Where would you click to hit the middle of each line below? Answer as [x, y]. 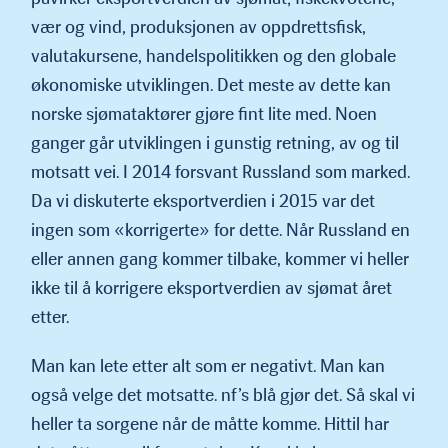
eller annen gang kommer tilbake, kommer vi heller [220, 258]
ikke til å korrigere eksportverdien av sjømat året [211, 287]
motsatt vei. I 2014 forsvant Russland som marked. [220, 171]
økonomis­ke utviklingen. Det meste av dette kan [211, 84]
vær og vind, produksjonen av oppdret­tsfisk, [198, 26]
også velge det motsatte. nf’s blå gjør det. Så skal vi [223, 394]
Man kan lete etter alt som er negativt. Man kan [208, 365]
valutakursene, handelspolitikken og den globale [213, 55]
